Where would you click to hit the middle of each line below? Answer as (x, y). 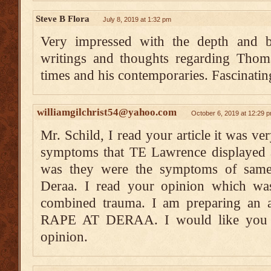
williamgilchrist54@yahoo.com (107, 112)
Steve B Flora (63, 18)
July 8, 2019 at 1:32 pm (137, 19)
